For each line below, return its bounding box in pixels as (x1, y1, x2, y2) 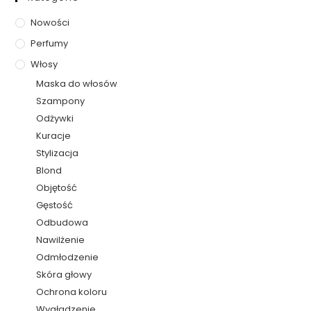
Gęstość (36, 198, 74, 212)
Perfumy (31, 36, 69, 50)
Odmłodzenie (36, 250, 99, 264)
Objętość (36, 180, 78, 194)
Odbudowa (36, 215, 89, 229)
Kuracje (36, 128, 72, 142)
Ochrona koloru (36, 285, 108, 299)
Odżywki (36, 111, 74, 125)
